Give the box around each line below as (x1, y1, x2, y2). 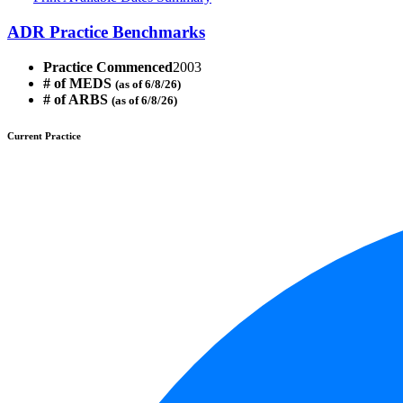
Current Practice (7, 130, 81, 141)
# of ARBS (43, 91, 112, 107)
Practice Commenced (43, 58, 173, 75)
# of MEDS (43, 75, 115, 91)
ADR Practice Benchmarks (7, 22, 205, 41)
